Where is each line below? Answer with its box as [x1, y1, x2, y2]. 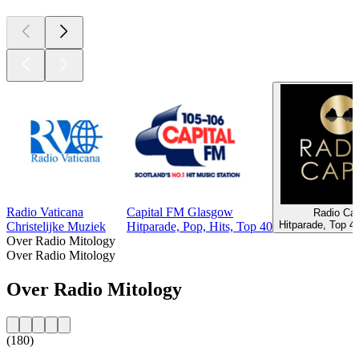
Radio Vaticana [6, 204, 83, 219]
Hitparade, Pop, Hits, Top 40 [127, 219, 272, 233]
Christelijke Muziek [6, 219, 106, 233]
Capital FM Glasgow [127, 204, 233, 219]
